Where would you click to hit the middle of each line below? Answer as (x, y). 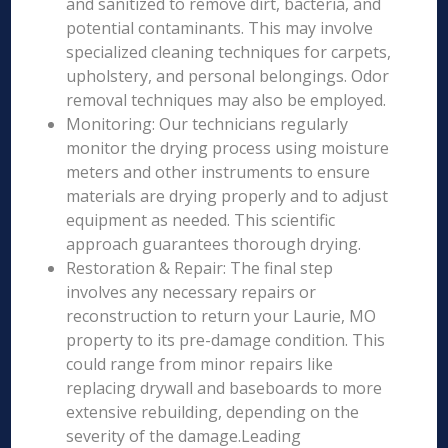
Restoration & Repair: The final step (200, 268)
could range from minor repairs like (200, 364)
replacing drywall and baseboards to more (224, 388)
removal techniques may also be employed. (226, 100)
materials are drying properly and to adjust (227, 196)
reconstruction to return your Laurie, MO (221, 316)
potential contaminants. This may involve (220, 28)
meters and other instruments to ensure (218, 172)
